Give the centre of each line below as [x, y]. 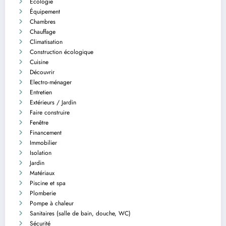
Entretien [41, 92]
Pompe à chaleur [52, 203]
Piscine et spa [48, 183]
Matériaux [42, 173]
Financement [46, 132]
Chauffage [43, 32]
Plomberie [43, 193]
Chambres [43, 21]
